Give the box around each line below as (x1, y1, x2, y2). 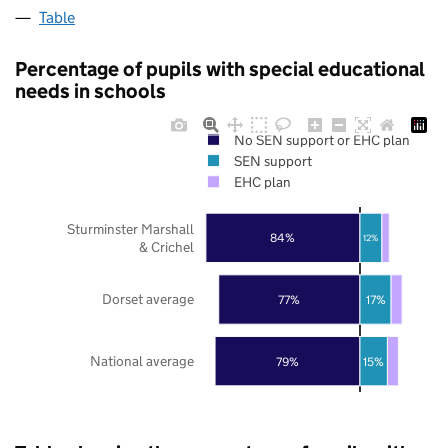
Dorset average (102, 289, 194, 308)
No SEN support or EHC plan (233, 130, 410, 149)
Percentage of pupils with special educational (15, 56, 425, 81)
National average (90, 351, 194, 370)
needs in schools (15, 78, 166, 103)
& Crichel (139, 237, 194, 256)
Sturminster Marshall (67, 219, 194, 238)
